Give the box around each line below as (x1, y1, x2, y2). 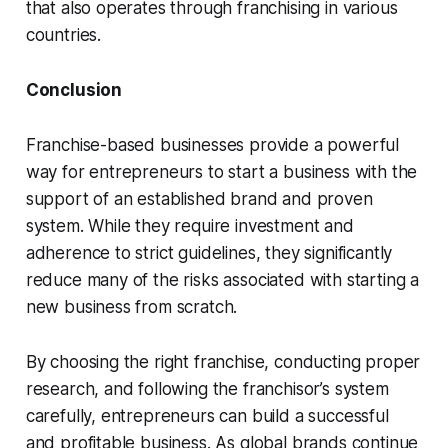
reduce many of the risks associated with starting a (25, 269, 420, 290)
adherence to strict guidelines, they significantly (25, 242, 393, 263)
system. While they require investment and (25, 215, 354, 236)
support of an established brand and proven (25, 188, 373, 209)
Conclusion (25, 79, 123, 100)
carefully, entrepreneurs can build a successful (25, 405, 389, 426)
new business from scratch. (25, 296, 238, 317)
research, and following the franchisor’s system (25, 378, 389, 399)
